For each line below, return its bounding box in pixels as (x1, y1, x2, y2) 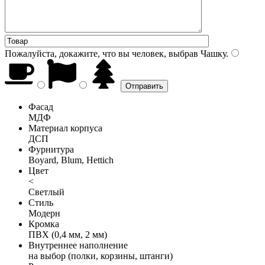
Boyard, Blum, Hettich (28, 154, 114, 165)
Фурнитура (28, 144, 74, 154)
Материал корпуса (28, 122, 102, 133)
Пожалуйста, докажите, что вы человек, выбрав (5, 48, 198, 59)
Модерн (28, 208, 60, 218)
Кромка (28, 218, 59, 229)
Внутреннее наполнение (28, 240, 128, 250)
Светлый (28, 186, 64, 197)
